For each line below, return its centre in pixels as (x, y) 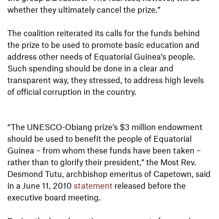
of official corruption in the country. (72, 92)
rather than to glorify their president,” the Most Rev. (102, 162)
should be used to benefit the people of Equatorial (99, 139)
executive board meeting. (55, 197)
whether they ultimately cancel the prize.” (84, 10)
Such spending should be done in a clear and (90, 68)
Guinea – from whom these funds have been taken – (104, 150)
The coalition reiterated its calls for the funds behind (104, 33)
